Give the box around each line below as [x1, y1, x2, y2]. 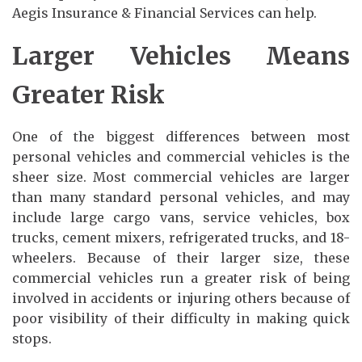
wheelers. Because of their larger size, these [12, 249, 350, 266]
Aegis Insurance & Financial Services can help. [12, 4, 317, 21]
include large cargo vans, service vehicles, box [12, 208, 350, 225]
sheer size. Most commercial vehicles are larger [12, 168, 350, 185]
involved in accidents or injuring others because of [12, 289, 350, 306]
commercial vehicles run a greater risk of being [12, 269, 350, 286]
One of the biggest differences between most [12, 128, 350, 145]
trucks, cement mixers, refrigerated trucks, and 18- [12, 229, 350, 246]
